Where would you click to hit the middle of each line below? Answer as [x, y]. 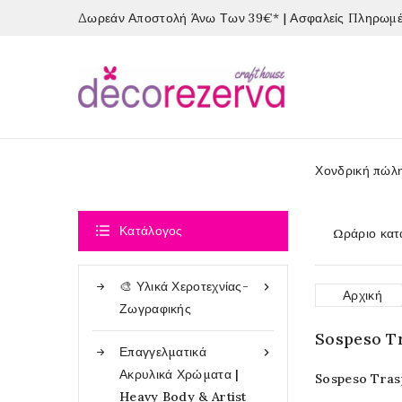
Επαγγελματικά [163, 351]
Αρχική [363, 295]
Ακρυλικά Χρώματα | [179, 374]
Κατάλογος [151, 231]
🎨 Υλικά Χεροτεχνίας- [184, 286]
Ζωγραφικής [155, 308]
